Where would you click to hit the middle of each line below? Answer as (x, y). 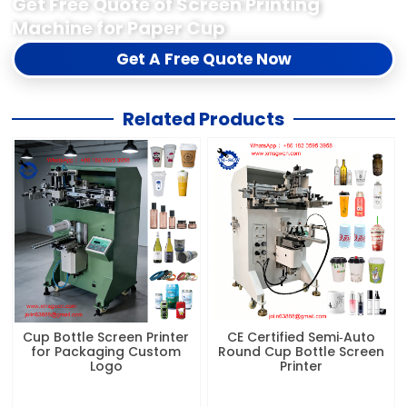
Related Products (203, 119)
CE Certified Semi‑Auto (301, 338)
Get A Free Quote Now (203, 59)
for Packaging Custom (106, 352)
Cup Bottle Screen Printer (106, 338)
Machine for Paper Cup (119, 28)
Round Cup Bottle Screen (301, 352)
